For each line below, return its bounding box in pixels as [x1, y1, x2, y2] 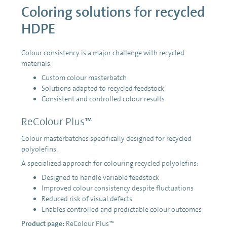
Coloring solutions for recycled [21, 3, 205, 21]
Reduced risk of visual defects [42, 194, 132, 203]
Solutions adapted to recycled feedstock [42, 83, 164, 93]
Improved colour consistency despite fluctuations [42, 183, 194, 193]
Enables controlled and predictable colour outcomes [42, 204, 202, 214]
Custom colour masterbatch [42, 72, 127, 82]
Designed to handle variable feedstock [42, 172, 159, 182]
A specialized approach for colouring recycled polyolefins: [21, 158, 199, 168]
